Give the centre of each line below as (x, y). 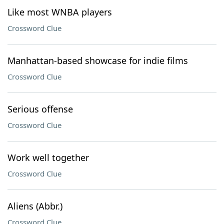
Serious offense (40, 109)
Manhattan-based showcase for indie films (98, 60)
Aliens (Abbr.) (35, 206)
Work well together (48, 157)
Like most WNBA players (60, 12)
